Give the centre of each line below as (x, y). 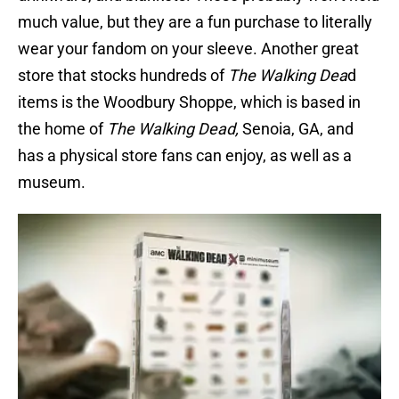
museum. (52, 183)
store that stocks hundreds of (123, 76)
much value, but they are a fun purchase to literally (195, 22)
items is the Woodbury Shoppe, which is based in (189, 102)
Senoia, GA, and (296, 129)
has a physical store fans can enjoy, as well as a (185, 156)
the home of (62, 129)
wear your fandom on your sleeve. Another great (188, 49)
